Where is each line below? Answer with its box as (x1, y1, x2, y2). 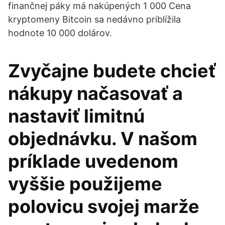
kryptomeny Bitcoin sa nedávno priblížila (8, 14, 181, 25)
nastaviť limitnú (8, 105, 145, 127)
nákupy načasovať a (8, 82, 183, 104)
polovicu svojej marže (8, 195, 199, 217)
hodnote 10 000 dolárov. (8, 28, 112, 38)
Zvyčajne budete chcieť (8, 60, 216, 82)
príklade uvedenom (8, 150, 178, 172)
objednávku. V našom (8, 128, 197, 150)
